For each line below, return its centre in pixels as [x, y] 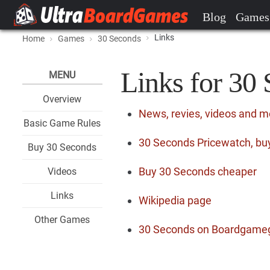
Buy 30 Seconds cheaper [197, 171]
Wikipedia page [175, 200]
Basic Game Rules [62, 123]
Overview [62, 99]
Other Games [62, 220]
